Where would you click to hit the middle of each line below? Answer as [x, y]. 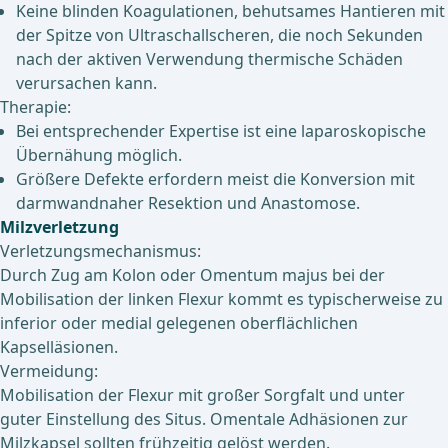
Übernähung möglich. [99, 155]
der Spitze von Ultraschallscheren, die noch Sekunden [219, 35]
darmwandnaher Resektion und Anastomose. [188, 203]
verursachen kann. [86, 83]
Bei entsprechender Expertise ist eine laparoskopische [221, 131]
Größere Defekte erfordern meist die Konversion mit [215, 179]
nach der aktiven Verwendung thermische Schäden [209, 59]
